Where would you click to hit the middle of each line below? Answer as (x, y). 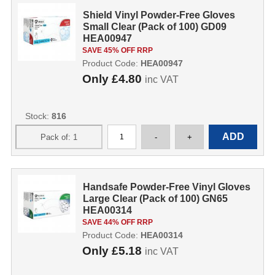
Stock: (38, 116)
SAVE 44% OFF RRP (117, 222)
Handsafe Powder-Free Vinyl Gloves (167, 187)
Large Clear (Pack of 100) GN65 (156, 199)
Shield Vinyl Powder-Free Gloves (159, 15)
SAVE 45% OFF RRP (117, 50)
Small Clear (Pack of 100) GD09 (155, 27)
